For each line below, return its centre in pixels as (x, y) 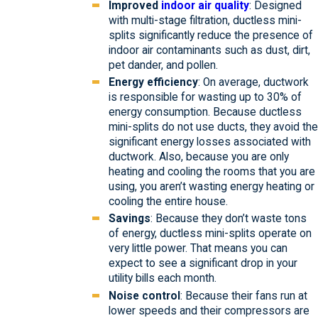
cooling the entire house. (168, 202)
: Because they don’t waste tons (228, 219)
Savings (129, 219)
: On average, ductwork (253, 83)
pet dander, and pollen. (163, 66)
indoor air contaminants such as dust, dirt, (209, 51)
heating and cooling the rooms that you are (212, 172)
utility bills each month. (162, 279)
